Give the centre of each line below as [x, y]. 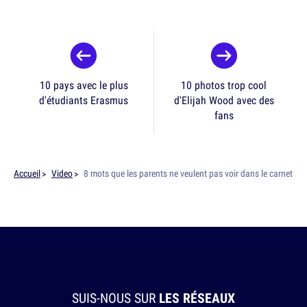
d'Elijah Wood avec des [224, 100]
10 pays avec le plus [84, 85]
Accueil [27, 174]
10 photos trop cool [224, 85]
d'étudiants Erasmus [84, 100]
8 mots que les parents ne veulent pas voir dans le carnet [188, 174]
